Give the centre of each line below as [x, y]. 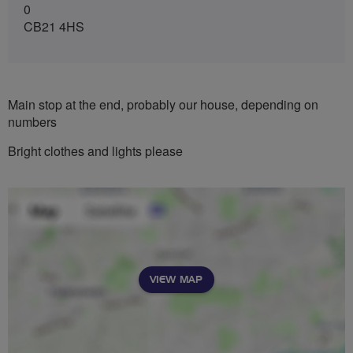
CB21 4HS [54, 26]
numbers [32, 121]
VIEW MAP [176, 279]
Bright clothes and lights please [95, 150]
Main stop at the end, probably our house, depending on [163, 104]
